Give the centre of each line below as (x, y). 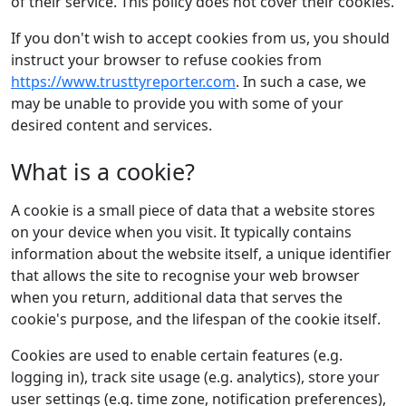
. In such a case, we (301, 82)
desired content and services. (111, 125)
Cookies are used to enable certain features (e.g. (177, 355)
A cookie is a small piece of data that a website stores (193, 210)
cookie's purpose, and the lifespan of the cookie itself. (196, 319)
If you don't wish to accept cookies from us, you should (200, 38)
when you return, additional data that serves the (177, 297)
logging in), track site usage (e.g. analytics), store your (195, 377)
